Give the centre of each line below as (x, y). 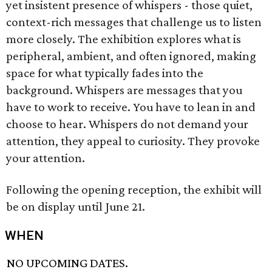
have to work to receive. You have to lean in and (131, 107)
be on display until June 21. (76, 206)
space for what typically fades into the (105, 73)
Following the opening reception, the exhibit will (134, 189)
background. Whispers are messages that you (124, 90)
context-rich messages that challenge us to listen (134, 22)
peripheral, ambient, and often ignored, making (131, 56)
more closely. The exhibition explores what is (124, 39)
